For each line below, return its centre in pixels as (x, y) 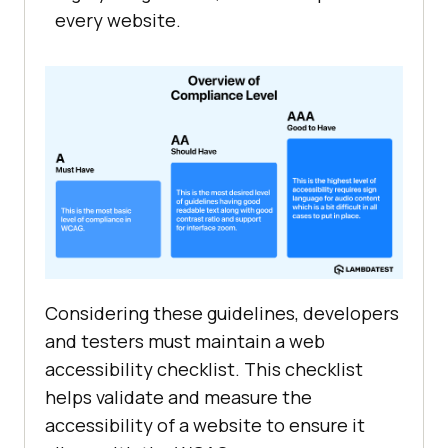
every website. (118, 20)
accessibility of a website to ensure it (205, 424)
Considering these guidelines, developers (222, 312)
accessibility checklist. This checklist (204, 368)
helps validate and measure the (178, 396)
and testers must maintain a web (185, 340)
